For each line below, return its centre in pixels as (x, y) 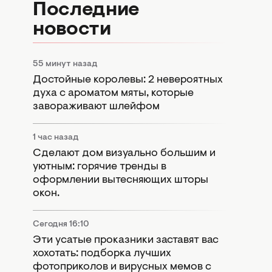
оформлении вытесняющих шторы (121, 180)
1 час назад (56, 138)
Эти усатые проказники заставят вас (126, 240)
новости (72, 30)
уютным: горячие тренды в (100, 167)
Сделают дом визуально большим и (124, 153)
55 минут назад (65, 64)
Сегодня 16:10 (61, 224)
